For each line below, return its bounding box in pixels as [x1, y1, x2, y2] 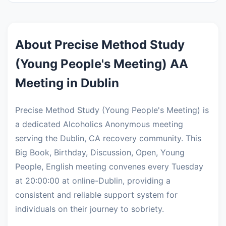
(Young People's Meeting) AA [15, 56, 188, 72]
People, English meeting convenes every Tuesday [15, 161, 203, 172]
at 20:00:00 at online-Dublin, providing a [15, 176, 171, 186]
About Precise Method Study [15, 37, 185, 52]
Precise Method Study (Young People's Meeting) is [15, 105, 209, 116]
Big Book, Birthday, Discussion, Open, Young [15, 147, 185, 158]
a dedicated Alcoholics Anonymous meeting [15, 119, 183, 130]
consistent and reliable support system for [15, 190, 178, 200]
